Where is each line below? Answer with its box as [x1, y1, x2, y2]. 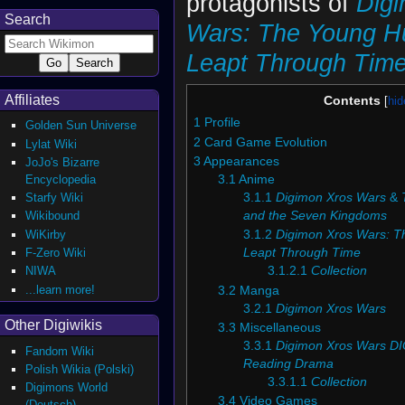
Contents [323, 94, 381, 108]
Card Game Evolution [203, 135, 327, 149]
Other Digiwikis [5, 317, 102, 334]
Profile [203, 116, 240, 130]
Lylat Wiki [25, 137, 78, 151]
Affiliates [5, 92, 60, 108]
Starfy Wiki [25, 191, 84, 205]
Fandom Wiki [25, 344, 95, 358]
